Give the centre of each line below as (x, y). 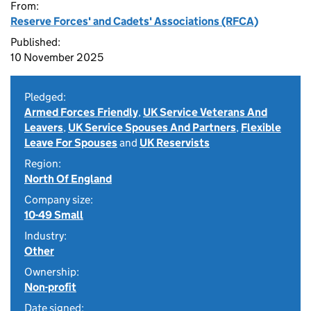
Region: (43, 163)
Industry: (45, 236)
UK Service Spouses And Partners (152, 127)
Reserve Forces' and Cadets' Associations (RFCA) (134, 21)
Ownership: (52, 272)
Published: (35, 42)
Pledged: (45, 97)
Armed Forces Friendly (81, 112)
